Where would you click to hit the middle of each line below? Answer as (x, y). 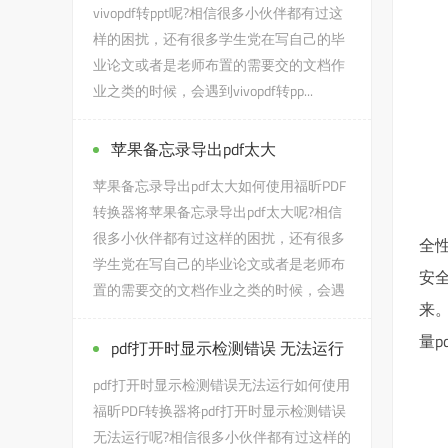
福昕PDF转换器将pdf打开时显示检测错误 (219, 410)
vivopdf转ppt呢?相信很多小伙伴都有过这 (218, 12)
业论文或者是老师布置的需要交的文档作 (219, 64)
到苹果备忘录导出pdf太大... (177, 315)
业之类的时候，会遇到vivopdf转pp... (203, 90)
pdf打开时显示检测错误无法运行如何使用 (221, 384)
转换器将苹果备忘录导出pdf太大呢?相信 (217, 211)
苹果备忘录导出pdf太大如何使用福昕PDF (219, 185)
